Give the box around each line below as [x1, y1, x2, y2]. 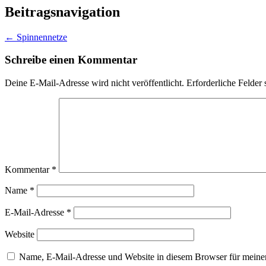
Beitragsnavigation [5, 4, 120, 20]
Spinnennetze [14, 31, 67, 42]
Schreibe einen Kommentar [5, 53, 137, 66]
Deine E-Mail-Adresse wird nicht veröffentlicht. [5, 77, 184, 88]
